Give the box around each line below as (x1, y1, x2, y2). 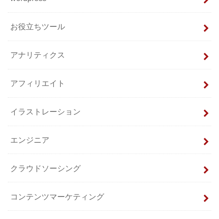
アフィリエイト (10, 79, 66, 88)
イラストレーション (10, 107, 81, 116)
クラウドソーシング (10, 163, 81, 173)
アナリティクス (10, 50, 66, 60)
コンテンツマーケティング (10, 192, 105, 201)
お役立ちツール (10, 22, 66, 31)
